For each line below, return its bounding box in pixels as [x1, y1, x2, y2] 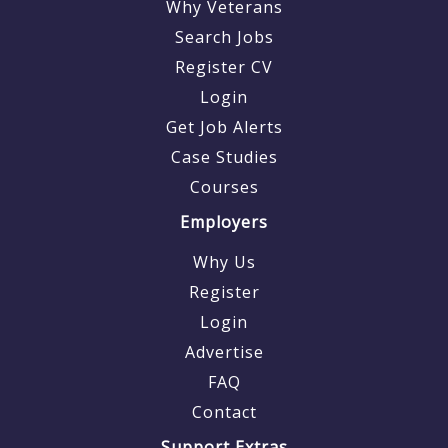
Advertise [184, 340, 264, 363]
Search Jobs [174, 25, 274, 48]
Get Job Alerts [165, 115, 283, 138]
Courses [189, 175, 259, 198]
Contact [191, 400, 257, 423]
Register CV [175, 55, 273, 78]
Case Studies [170, 145, 278, 168]
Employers [180, 210, 268, 233]
